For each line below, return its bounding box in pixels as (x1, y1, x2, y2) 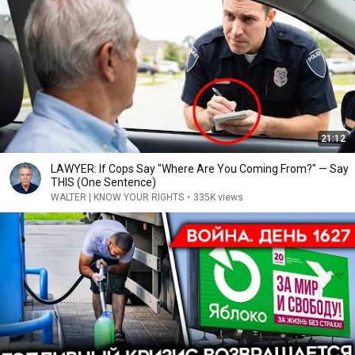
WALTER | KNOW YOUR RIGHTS (51, 192, 184, 203)
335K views (193, 192, 243, 203)
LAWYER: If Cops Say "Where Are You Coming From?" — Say (51, 162, 349, 175)
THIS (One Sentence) (51, 176, 156, 189)
